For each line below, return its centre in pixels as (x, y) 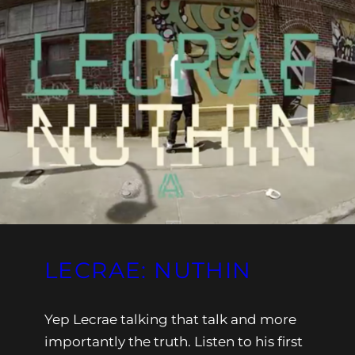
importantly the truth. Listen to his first (174, 341)
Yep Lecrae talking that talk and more (170, 319)
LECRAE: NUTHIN (148, 270)
